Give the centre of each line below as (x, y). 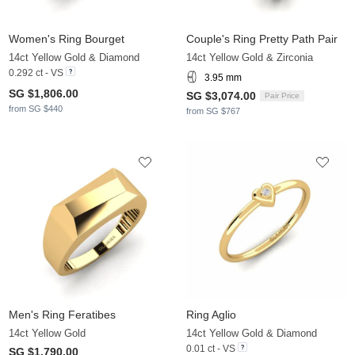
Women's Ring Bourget (67, 38)
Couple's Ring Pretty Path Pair (262, 38)
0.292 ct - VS (36, 73)
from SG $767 (213, 111)
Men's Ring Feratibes (62, 314)
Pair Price (282, 95)
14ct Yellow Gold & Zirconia (250, 57)
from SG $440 (36, 108)
